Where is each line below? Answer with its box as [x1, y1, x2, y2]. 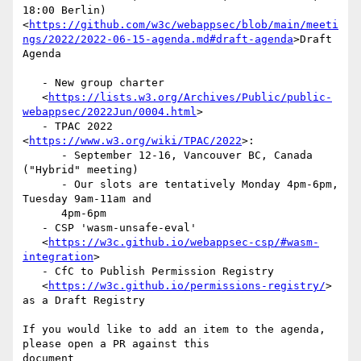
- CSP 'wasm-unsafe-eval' [23, 222, 42, 234]
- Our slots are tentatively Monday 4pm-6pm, [23, 178, 61, 191]
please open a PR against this [23, 338, 210, 351]
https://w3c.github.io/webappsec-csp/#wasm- [48, 236, 319, 249]
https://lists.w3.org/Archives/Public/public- [48, 91, 332, 104]
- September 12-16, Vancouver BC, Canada [23, 149, 61, 162]
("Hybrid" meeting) [23, 164, 139, 176]
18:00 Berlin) [23, 4, 106, 17]
